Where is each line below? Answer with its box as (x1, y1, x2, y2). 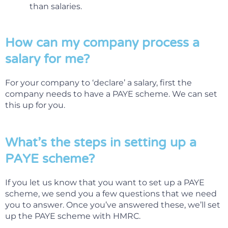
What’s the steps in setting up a (5, 135, 196, 151)
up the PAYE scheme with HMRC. (5, 211, 140, 221)
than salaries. (30, 2, 82, 12)
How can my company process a (5, 35, 199, 51)
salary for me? (5, 51, 90, 67)
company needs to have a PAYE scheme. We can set (5, 89, 217, 99)
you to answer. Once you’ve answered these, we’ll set (5, 200, 220, 210)
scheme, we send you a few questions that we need (5, 189, 217, 199)
